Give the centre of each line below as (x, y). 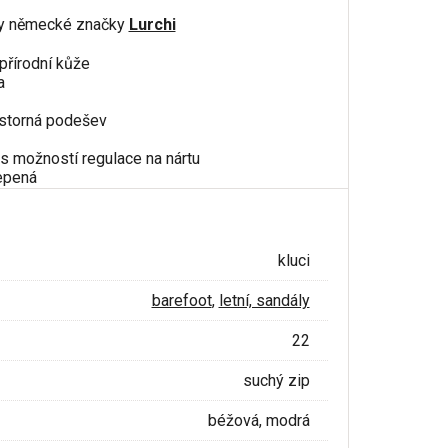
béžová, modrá (258, 420)
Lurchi (152, 24)
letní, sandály (264, 300)
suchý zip (276, 380)
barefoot (181, 300)
